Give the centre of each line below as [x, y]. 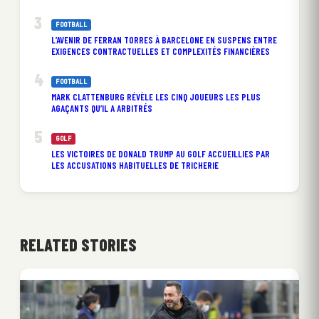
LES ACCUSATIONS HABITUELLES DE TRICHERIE [135, 165]
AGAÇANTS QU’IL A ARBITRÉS [102, 108]
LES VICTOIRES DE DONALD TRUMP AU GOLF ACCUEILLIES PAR [161, 153]
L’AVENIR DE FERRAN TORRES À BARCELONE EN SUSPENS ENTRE [164, 40]
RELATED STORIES [78, 244]
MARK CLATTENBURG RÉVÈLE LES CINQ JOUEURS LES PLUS [156, 96]
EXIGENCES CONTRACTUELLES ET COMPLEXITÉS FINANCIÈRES [161, 51]
